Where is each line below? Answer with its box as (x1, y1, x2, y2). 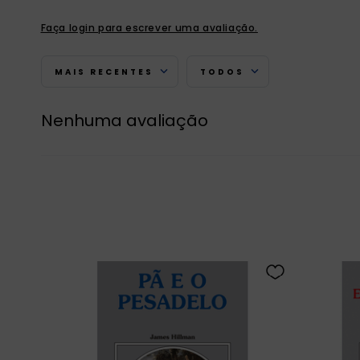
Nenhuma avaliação (40, 109, 208, 132)
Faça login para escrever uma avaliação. (40, 21, 258, 35)
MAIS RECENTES (54, 65, 153, 78)
